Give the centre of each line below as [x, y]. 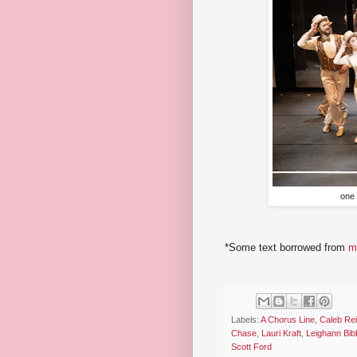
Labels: [246, 320]
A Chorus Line [288, 320]
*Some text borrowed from [286, 247]
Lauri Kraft [281, 333]
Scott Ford [251, 347]
